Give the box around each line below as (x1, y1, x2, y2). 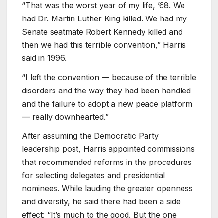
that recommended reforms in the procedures (22, 157, 192, 167)
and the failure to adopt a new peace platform (22, 98, 192, 109)
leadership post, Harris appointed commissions (22, 144, 195, 154)
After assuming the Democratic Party (22, 131, 159, 141)
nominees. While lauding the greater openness (22, 183, 193, 194)
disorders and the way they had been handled (22, 85, 191, 95)
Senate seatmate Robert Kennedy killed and (22, 26, 182, 36)
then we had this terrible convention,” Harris (22, 39, 186, 50)
